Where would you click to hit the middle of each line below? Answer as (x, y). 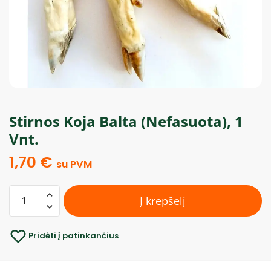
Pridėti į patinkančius (73, 235)
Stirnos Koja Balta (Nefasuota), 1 (126, 121)
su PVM (74, 164)
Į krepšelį (163, 201)
